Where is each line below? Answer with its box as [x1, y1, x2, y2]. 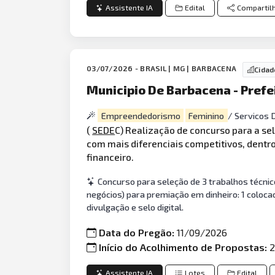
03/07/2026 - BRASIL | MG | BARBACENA [87, 64, 237, 73]
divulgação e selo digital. [87, 202, 184, 213]
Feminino [188, 110, 225, 121]
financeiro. [87, 150, 134, 163]
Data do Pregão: [99, 226, 177, 238]
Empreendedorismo [101, 110, 180, 121]
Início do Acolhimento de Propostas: [99, 241, 270, 253]
